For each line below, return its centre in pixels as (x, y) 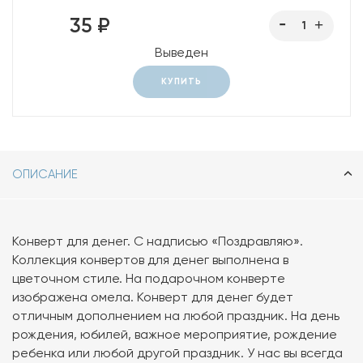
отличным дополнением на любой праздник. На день (176, 316)
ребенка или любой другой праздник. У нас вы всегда (177, 353)
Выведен (181, 53)
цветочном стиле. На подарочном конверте (149, 279)
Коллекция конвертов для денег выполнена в (150, 260)
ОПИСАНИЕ (45, 175)
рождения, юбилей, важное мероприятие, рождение (175, 335)
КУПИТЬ (181, 82)
